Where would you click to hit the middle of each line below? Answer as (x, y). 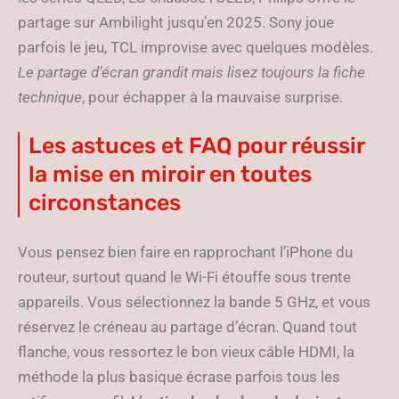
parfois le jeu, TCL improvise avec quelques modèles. (195, 48)
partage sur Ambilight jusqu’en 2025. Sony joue (176, 23)
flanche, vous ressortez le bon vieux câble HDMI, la (186, 352)
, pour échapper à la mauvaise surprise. (212, 98)
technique (50, 98)
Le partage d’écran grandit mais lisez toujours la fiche (191, 73)
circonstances (105, 203)
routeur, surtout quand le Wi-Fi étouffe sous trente (184, 277)
